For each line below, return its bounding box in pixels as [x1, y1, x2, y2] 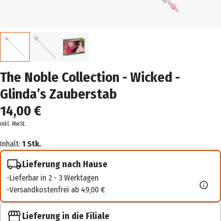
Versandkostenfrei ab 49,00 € [9, 185, 105, 194]
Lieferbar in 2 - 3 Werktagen [9, 173, 99, 183]
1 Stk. [22, 139, 41, 148]
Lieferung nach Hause [22, 158, 108, 170]
